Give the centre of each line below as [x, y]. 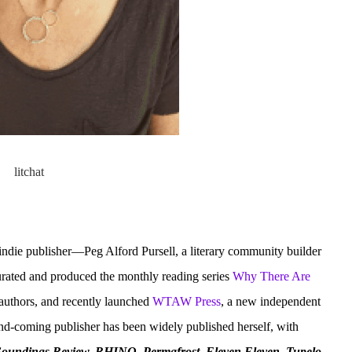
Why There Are [271, 276]
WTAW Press [187, 301]
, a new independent [271, 301]
